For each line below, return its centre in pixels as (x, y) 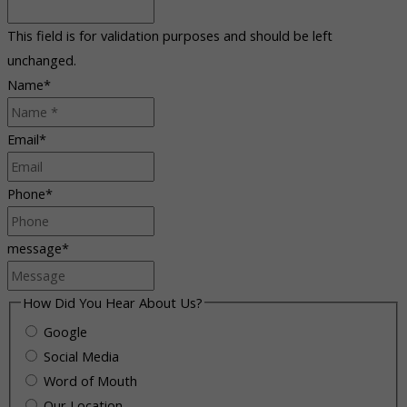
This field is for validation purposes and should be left (170, 35)
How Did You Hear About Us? (112, 302)
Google (65, 331)
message (35, 248)
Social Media (81, 356)
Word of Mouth (90, 380)
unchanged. (42, 60)
